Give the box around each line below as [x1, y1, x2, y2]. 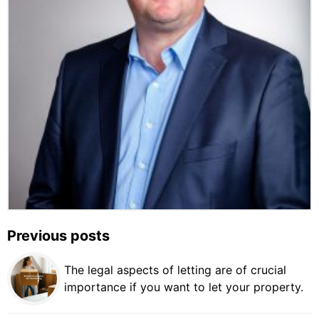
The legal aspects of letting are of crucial [64, 263, 286, 278]
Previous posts [7, 226, 110, 244]
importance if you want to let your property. [64, 280, 303, 295]
